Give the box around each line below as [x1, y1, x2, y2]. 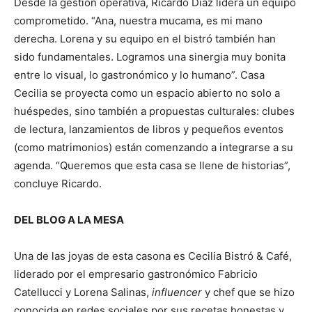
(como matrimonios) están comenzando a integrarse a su [14, 141, 293, 154]
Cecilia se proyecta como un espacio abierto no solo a [14, 86, 280, 100]
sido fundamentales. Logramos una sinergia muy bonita [14, 50, 286, 63]
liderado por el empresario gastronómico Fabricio [14, 267, 258, 281]
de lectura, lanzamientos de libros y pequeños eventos [14, 123, 283, 136]
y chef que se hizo [202, 286, 295, 299]
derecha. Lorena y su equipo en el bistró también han [14, 32, 276, 45]
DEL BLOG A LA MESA [14, 213, 124, 226]
